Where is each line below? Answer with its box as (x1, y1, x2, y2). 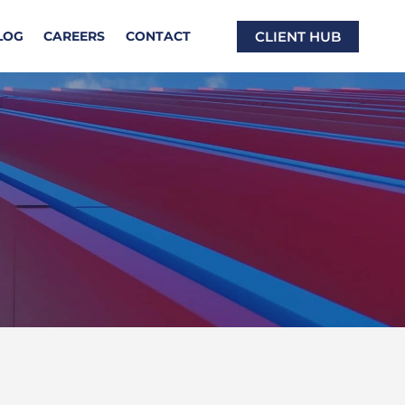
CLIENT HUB (255, 27, 341, 45)
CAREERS (43, 28, 106, 44)
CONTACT (125, 28, 191, 44)
